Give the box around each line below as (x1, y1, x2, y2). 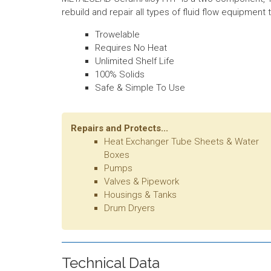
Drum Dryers (104, 202, 155, 214)
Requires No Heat (95, 42, 167, 53)
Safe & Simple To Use (95, 82, 185, 93)
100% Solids (95, 68, 145, 80)
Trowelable (95, 28, 140, 40)
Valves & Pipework (104, 175, 179, 187)
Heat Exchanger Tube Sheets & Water (104, 135, 259, 147)
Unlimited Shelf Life (95, 55, 174, 67)
